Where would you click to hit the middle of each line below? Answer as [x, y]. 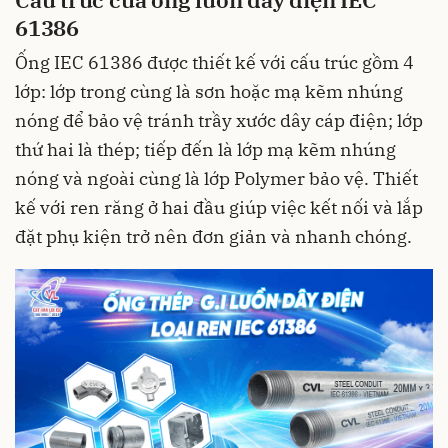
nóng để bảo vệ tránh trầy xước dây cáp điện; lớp [219, 120]
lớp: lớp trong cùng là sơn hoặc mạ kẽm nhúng [209, 91]
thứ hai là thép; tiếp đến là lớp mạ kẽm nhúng [205, 149]
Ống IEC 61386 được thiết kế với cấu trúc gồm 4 [214, 62]
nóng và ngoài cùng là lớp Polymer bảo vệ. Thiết [216, 178]
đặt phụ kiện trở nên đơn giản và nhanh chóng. [213, 236]
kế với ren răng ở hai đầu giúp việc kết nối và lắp [219, 207]
